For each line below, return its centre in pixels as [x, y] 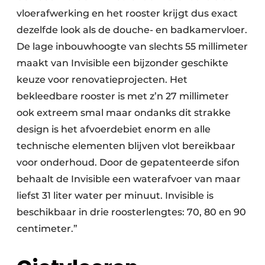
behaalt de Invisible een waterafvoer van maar [129, 179]
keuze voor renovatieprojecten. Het [102, 80]
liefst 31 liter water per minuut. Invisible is [115, 196]
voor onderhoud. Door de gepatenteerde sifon [128, 163]
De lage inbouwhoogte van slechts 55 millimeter [132, 47]
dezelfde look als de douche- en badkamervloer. [132, 30]
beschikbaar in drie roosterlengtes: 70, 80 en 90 [131, 212]
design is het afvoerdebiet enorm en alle [114, 130]
